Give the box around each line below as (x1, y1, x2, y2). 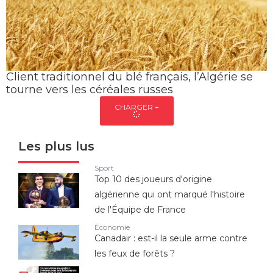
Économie (94, 222, 130, 232)
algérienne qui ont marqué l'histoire (94, 189, 245, 200)
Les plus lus (18, 139, 94, 154)
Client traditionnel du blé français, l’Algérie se (6, 70, 253, 83)
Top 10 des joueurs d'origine (94, 174, 212, 185)
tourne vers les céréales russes (6, 83, 176, 96)
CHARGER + (114, 102, 159, 112)
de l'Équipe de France (94, 204, 186, 215)
